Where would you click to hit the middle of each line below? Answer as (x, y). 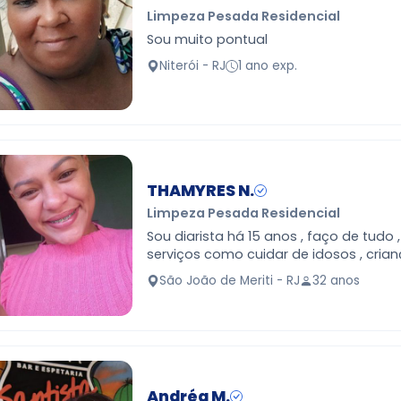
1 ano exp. (268, 65)
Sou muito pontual (207, 40)
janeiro (169, 273)
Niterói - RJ (192, 65)
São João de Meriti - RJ (230, 280)
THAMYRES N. (200, 190)
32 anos (336, 280)
